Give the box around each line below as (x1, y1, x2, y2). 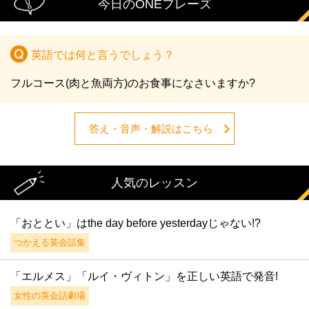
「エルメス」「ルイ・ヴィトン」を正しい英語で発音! (10, 270, 278, 282)
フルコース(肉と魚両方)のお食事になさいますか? (10, 77, 255, 89)
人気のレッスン (111, 175, 198, 190)
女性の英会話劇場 (13, 290, 86, 301)
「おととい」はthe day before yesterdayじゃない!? (10, 217, 261, 229)
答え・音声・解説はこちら (89, 123, 213, 135)
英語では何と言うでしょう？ (31, 48, 175, 61)
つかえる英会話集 (13, 237, 86, 248)
